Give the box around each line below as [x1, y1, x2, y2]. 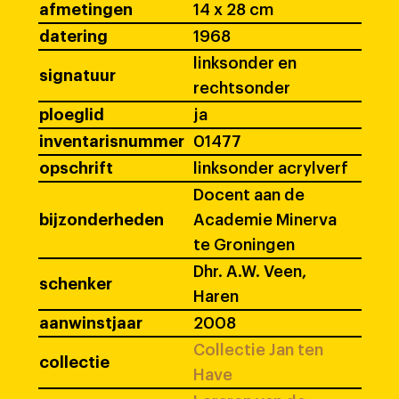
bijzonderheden [39, 212, 164, 229]
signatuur [39, 68, 116, 85]
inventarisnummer [39, 134, 184, 151]
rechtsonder [193, 80, 290, 97]
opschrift [39, 160, 113, 177]
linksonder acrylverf [193, 160, 348, 177]
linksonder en [193, 55, 297, 72]
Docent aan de [193, 187, 305, 204]
